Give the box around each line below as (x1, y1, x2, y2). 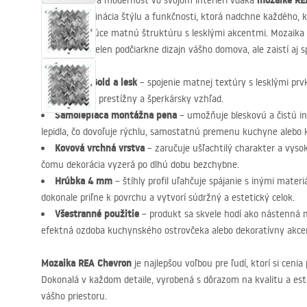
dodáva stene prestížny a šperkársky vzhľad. (41, 93, 223, 105)
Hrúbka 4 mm (55, 174, 112, 188)
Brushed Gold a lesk (55, 75, 137, 89)
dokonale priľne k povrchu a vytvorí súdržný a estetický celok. (41, 191, 295, 204)
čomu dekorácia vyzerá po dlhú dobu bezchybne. (41, 158, 239, 171)
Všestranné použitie (55, 207, 139, 221)
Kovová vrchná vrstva (55, 141, 145, 155)
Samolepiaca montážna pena (55, 108, 177, 122)
